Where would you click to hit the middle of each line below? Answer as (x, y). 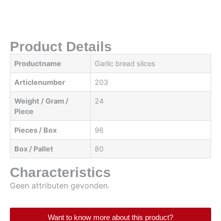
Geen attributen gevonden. (60, 185)
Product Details (61, 46)
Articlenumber (40, 82)
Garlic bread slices (125, 63)
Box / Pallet (34, 148)
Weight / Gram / (41, 101)
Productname (38, 63)
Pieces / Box (36, 130)
